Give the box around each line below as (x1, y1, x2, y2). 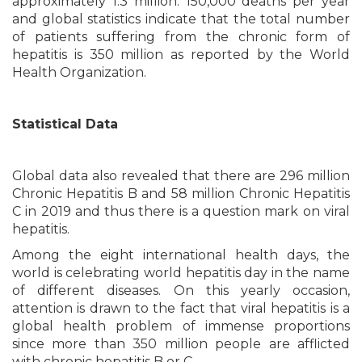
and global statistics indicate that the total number (12, 11, 350, 27)
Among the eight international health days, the (12, 247, 350, 263)
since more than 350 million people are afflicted (12, 336, 350, 351)
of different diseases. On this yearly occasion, (12, 283, 350, 298)
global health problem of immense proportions (12, 318, 350, 334)
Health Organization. (12, 65, 146, 80)
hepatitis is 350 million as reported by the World (12, 47, 350, 62)
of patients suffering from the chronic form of (12, 29, 350, 44)
